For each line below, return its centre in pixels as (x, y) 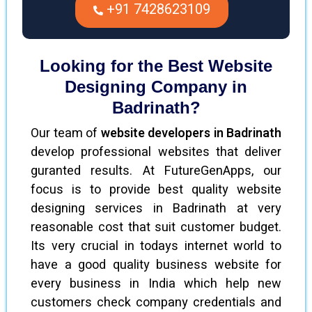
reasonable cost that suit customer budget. (156, 227)
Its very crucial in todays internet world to (156, 246)
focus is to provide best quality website (156, 189)
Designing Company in (156, 86)
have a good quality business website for (156, 265)
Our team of (66, 133)
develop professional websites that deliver (156, 152)
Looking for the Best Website (156, 65)
